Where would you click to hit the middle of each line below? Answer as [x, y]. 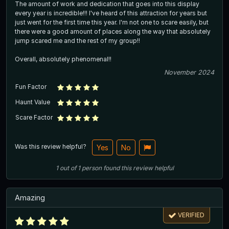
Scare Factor [34, 117]
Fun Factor [31, 86]
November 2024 [189, 72]
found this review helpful [138, 168]
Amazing [30, 197]
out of [68, 168]
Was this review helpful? [51, 147]
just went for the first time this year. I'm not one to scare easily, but [112, 22]
